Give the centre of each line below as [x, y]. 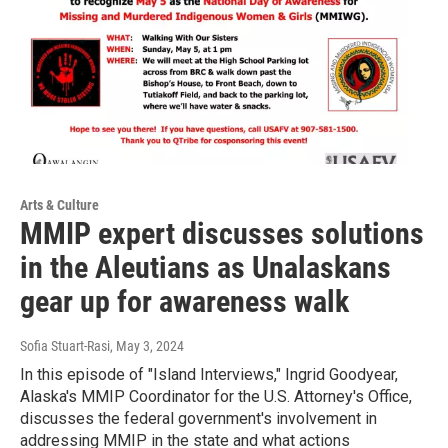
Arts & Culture [59, 205]
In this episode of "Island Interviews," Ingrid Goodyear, [209, 375]
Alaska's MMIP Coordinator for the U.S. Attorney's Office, [216, 397]
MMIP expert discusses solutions [222, 234]
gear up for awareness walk [184, 302]
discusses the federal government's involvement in [198, 419]
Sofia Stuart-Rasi [65, 346]
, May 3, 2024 [147, 346]
